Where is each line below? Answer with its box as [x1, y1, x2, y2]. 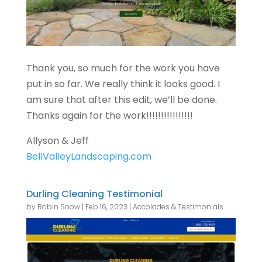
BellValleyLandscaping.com [26, 149, 151, 163]
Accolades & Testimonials [132, 201, 223, 212]
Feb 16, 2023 [85, 201, 127, 212]
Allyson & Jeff [26, 133, 89, 147]
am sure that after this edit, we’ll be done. [26, 92, 217, 106]
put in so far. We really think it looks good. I [26, 77, 220, 91]
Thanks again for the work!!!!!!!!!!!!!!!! [26, 108, 193, 122]
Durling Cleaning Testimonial [26, 187, 163, 201]
